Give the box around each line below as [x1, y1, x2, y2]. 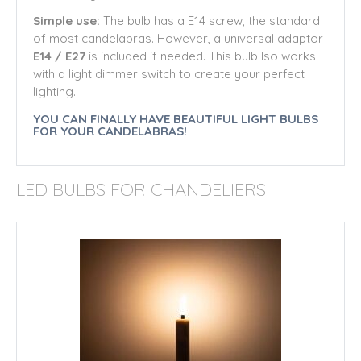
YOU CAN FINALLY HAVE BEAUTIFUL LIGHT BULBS [33, 111, 318, 127]
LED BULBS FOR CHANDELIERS [16, 178, 266, 201]
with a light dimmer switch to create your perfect [33, 66, 305, 81]
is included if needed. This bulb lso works [85, 48, 316, 64]
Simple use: [33, 13, 100, 28]
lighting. [33, 84, 76, 99]
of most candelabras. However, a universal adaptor [33, 31, 323, 46]
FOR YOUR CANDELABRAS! [33, 123, 187, 139]
